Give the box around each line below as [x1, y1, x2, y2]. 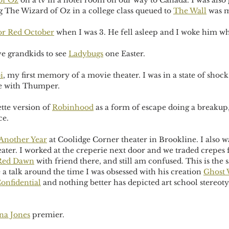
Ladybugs [68, 49, 103, 58]
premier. [30, 210, 64, 219]
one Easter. [103, 49, 145, 58]
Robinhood [52, 103, 94, 112]
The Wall [173, 6, 207, 15]
